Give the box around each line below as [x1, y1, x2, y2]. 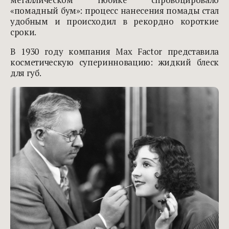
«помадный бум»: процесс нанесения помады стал [10, 5, 219, 17]
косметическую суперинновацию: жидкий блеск [10, 56, 219, 68]
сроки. [10, 26, 38, 38]
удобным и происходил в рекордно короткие [10, 15, 219, 28]
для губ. [10, 67, 41, 79]
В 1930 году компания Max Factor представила [10, 45, 219, 58]
